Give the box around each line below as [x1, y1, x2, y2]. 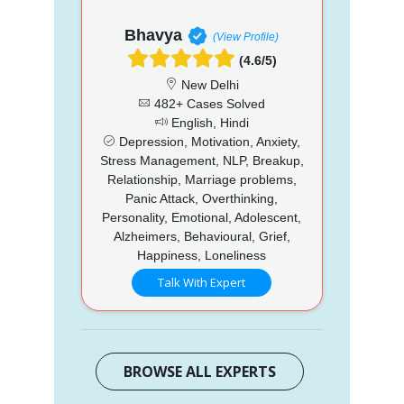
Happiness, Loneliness [137, 247, 267, 262]
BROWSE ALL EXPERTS [124, 361, 277, 381]
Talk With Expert [158, 273, 246, 290]
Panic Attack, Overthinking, [125, 190, 279, 206]
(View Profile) [213, 30, 280, 43]
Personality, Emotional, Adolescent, [102, 209, 302, 225]
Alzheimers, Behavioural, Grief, [113, 228, 290, 243]
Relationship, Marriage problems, [106, 171, 297, 187]
